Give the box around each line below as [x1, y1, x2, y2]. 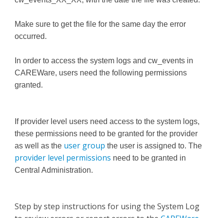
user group [64, 140, 105, 151]
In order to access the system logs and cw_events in [15, 56, 193, 65]
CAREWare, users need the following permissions [15, 69, 187, 77]
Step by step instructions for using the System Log [15, 201, 200, 212]
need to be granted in [111, 154, 186, 162]
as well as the [15, 142, 64, 150]
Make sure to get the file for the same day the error [15, 20, 186, 28]
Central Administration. [15, 166, 93, 174]
